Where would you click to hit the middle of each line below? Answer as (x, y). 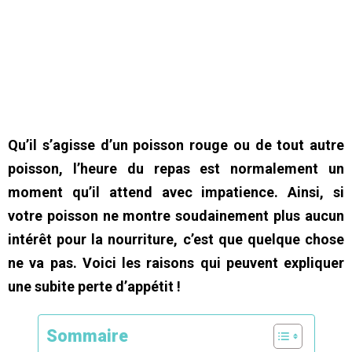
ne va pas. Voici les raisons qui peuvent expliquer (176, 262)
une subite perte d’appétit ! (94, 286)
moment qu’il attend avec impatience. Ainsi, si (176, 192)
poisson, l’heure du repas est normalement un (176, 168)
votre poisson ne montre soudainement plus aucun (176, 215)
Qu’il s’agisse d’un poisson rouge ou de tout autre (176, 145)
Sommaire (87, 335)
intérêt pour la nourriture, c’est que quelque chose (176, 239)
